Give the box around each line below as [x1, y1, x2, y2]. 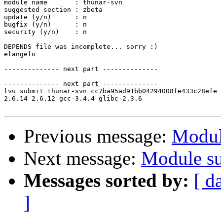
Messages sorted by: [24, 170, 189, 191]
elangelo [4, 50, 36, 58]
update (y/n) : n [4, 13, 87, 21]
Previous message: [24, 125, 172, 147]
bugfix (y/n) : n [4, 21, 87, 29]
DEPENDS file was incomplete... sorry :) [4, 43, 158, 51]
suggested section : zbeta [4, 6, 103, 14]
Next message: [24, 147, 141, 169]
